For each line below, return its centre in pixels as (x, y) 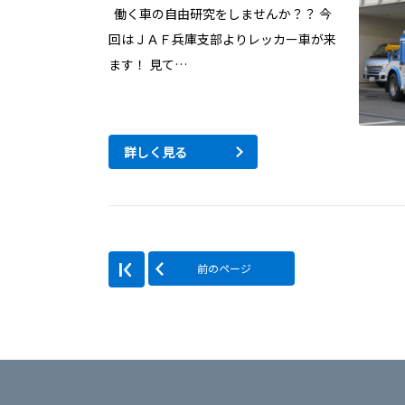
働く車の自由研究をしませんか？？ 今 (220, 14)
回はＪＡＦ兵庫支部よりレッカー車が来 (222, 39)
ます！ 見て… (148, 65)
